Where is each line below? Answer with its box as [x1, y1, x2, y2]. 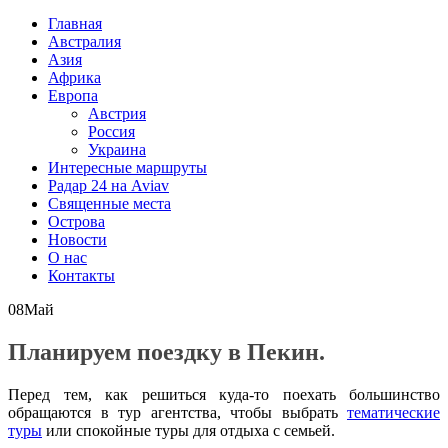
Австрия [88, 104, 146, 122]
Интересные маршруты [48, 158, 207, 176]
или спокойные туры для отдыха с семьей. [42, 421, 335, 439]
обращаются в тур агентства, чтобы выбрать [8, 403, 347, 421]
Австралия [48, 32, 121, 50]
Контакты [48, 266, 115, 284]
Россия [88, 122, 135, 140]
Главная [48, 14, 102, 32]
